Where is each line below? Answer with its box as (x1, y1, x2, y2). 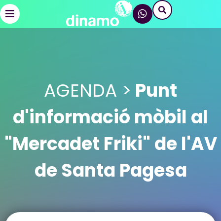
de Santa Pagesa (34, 158, 187, 183)
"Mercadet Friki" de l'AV (4, 131, 217, 156)
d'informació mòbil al (13, 105, 208, 130)
